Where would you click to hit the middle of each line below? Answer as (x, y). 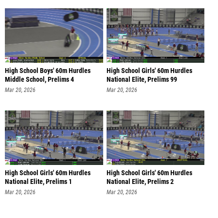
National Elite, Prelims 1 (38, 182)
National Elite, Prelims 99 (142, 79)
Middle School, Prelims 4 (39, 79)
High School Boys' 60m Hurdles (48, 71)
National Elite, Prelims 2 (140, 182)
